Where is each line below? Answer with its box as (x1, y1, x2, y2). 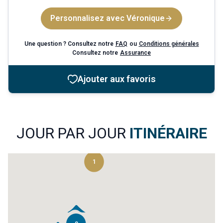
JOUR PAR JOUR (16, 124, 129, 142)
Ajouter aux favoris (77, 74, 156, 84)
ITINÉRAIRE (129, 124, 207, 142)
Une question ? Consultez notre (24, 40, 113, 47)
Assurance (120, 49, 151, 56)
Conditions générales (138, 40, 199, 47)
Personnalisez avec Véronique (50, 13, 165, 23)
